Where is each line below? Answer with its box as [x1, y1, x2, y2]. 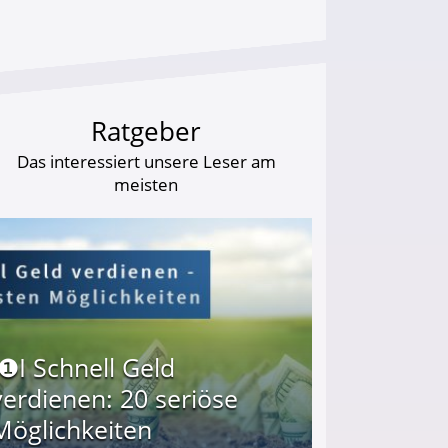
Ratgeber [91, 113, 201, 149]
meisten [114, 173, 178, 196]
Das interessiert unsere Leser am [16, 150, 276, 173]
